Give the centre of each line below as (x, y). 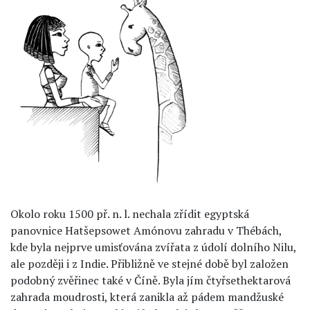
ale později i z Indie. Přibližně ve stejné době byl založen (149, 264)
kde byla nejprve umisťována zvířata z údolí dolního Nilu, (153, 247)
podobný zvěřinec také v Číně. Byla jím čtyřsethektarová (151, 280)
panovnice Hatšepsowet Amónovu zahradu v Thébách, (146, 230)
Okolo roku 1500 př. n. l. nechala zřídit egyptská (130, 214)
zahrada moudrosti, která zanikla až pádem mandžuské (147, 297)
